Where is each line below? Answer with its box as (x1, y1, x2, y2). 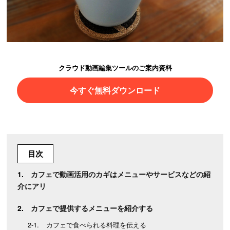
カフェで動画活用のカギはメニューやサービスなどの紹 (31, 168, 211, 179)
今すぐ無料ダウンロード (70, 84, 160, 96)
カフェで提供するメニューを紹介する (31, 202, 154, 213)
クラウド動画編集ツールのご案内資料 (58, 62, 172, 72)
